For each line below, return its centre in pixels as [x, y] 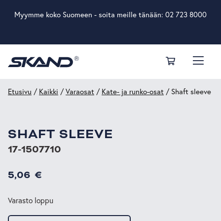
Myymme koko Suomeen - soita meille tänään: [90, 15]
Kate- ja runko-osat [133, 92]
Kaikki [49, 92]
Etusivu [20, 92]
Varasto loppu [31, 201]
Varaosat [80, 92]
